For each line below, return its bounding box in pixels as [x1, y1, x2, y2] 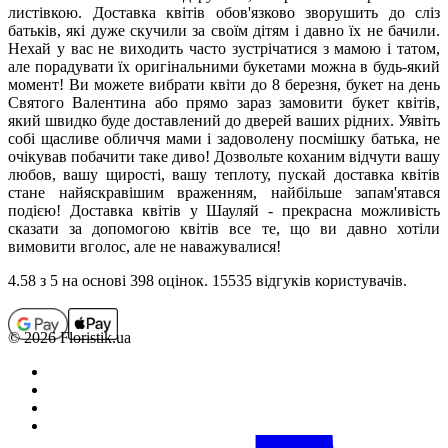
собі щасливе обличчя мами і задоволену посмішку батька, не [8, 129, 440, 147]
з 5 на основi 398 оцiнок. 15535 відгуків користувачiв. [36, 271, 407, 289]
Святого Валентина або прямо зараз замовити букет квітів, [8, 93, 440, 111]
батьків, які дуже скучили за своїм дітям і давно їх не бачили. [8, 21, 440, 39]
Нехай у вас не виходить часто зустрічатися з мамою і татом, [8, 39, 440, 57]
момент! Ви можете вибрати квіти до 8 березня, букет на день [8, 75, 440, 93]
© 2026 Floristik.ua [8, 328, 131, 346]
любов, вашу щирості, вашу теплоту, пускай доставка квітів [8, 165, 440, 183]
